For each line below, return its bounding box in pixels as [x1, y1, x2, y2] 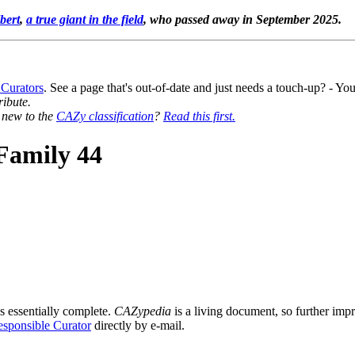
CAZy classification [56, 109, 154, 123]
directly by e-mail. [91, 318, 185, 332]
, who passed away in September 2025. [143, 13, 342, 26]
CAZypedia [114, 303, 171, 318]
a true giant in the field [26, 13, 143, 26]
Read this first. [163, 109, 235, 123]
